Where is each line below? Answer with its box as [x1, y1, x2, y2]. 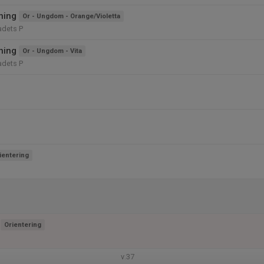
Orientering [4, 221, 41, 229]
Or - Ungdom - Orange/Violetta [22, 12, 120, 20]
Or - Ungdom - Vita [22, 47, 82, 55]
